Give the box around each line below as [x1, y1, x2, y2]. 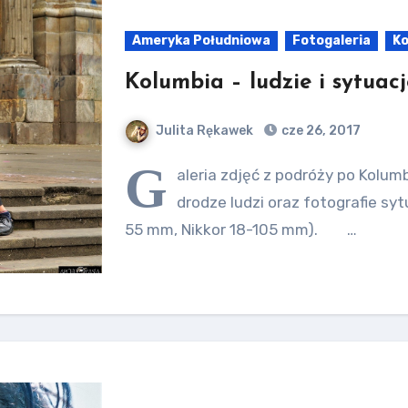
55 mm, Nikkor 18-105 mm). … [125, 220, 358, 239]
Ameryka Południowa [132, 33, 271, 48]
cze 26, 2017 [279, 123, 362, 138]
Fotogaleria [292, 33, 372, 48]
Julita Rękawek [156, 123, 254, 138]
